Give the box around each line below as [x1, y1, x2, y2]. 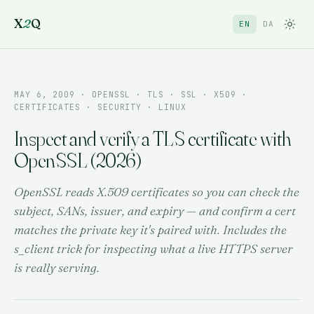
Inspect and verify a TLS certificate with [14, 125, 292, 151]
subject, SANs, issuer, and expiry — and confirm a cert [14, 203, 296, 218]
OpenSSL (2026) [14, 147, 142, 172]
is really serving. [14, 259, 100, 275]
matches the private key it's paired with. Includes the [14, 221, 287, 237]
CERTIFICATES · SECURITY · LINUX [14, 101, 186, 112]
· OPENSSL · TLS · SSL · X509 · [75, 88, 247, 100]
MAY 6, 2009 [14, 88, 76, 100]
